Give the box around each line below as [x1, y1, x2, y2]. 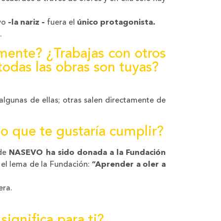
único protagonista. [77, 18, 155, 27]
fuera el [45, 18, 77, 27]
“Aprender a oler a [92, 161, 166, 169]
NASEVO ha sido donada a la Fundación [9, 149, 166, 157]
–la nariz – [8, 18, 45, 27]
